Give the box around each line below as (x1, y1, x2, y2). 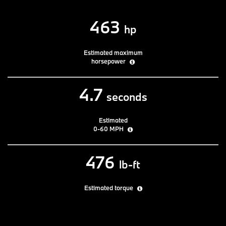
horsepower (91, 56, 127, 65)
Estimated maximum (83, 48, 143, 56)
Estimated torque (84, 183, 135, 192)
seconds (106, 89, 147, 104)
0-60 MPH (93, 124, 125, 133)
